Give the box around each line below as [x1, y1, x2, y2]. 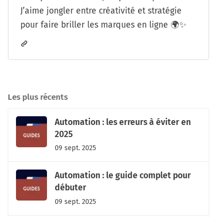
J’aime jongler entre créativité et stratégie [20, 6, 182, 16]
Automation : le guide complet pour [55, 170, 191, 181]
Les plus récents [8, 92, 68, 103]
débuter [55, 183, 86, 193]
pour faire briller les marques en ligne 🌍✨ [20, 20, 186, 31]
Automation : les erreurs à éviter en [55, 117, 191, 128]
